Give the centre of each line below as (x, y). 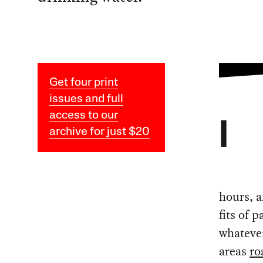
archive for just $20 (99, 132)
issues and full (86, 100)
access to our (83, 116)
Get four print (83, 83)
